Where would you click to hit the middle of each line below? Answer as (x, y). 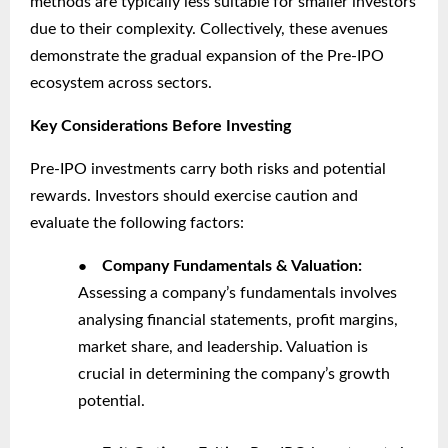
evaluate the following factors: (137, 223)
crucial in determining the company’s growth (234, 374)
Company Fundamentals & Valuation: (232, 266)
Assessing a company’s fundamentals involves (237, 293)
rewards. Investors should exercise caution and (194, 196)
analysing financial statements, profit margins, (238, 320)
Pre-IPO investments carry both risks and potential (208, 169)
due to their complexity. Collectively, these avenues (209, 29)
